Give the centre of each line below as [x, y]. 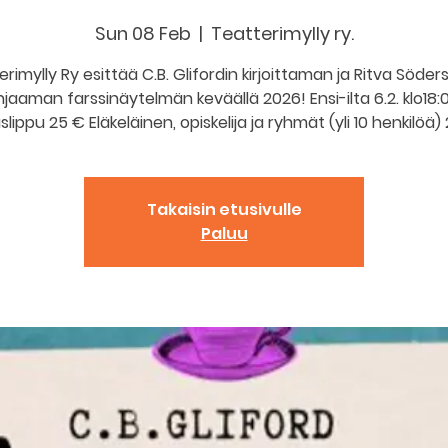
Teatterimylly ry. [282, 33]
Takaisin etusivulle [224, 209]
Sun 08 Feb [142, 33]
